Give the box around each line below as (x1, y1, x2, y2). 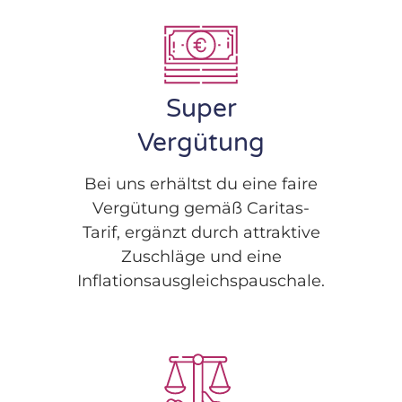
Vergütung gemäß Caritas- (92, 197, 310, 218)
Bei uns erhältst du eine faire (84, 173, 318, 194)
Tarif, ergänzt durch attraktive (82, 222, 320, 242)
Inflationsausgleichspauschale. (77, 270, 325, 291)
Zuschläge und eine (120, 246, 282, 267)
